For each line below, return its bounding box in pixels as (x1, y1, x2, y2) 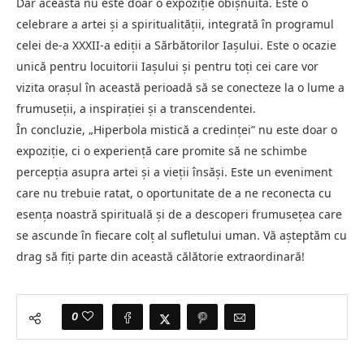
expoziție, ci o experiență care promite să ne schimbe (16, 143, 307, 159)
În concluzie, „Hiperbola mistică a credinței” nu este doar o (16, 122, 337, 138)
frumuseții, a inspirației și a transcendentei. (16, 101, 256, 117)
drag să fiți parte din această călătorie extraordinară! (16, 249, 305, 265)
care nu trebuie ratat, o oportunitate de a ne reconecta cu (16, 185, 331, 201)
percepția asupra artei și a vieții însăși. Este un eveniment (16, 164, 332, 180)
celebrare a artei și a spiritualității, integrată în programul (16, 16, 334, 32)
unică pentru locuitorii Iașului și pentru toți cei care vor (16, 58, 318, 75)
